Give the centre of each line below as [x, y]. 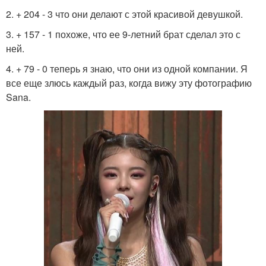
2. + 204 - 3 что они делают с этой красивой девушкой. [124, 14]
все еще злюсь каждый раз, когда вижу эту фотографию [129, 83]
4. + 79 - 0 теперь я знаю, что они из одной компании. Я [127, 69]
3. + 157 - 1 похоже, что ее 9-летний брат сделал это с [123, 34]
